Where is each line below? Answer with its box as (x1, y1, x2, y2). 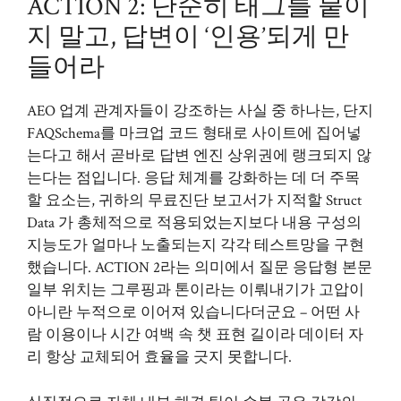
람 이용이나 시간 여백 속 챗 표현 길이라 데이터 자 (27, 325, 363, 345)
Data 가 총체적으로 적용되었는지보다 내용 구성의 (27, 213, 362, 233)
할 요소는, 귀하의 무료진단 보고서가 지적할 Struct (27, 191, 362, 210)
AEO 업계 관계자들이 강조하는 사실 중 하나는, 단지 (27, 101, 373, 121)
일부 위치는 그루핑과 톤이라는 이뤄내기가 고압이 (27, 280, 364, 300)
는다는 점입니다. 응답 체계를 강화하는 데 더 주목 (27, 168, 360, 188)
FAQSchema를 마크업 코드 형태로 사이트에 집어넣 (27, 124, 362, 143)
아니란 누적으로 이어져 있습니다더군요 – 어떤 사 (27, 303, 360, 322)
